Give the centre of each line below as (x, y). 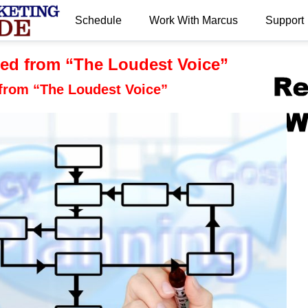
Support (284, 20)
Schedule (98, 20)
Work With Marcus (193, 20)
